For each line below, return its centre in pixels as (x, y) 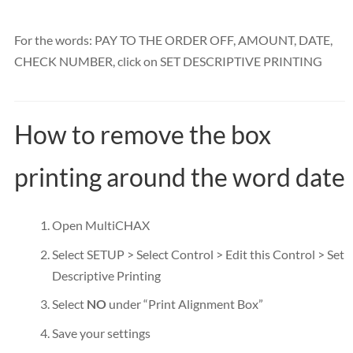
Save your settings (101, 333)
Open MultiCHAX (101, 225)
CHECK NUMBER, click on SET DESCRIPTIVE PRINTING (168, 61)
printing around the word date (180, 176)
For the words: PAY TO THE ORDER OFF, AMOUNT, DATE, (173, 40)
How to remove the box (143, 134)
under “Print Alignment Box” (185, 304)
